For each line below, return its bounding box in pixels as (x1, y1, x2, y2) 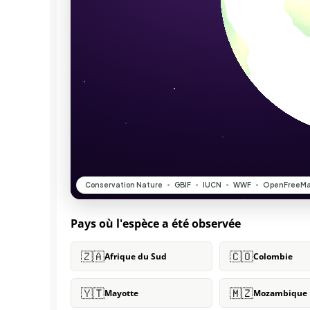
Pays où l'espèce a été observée (71, 216, 241, 231)
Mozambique (253, 287, 307, 299)
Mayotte (104, 287, 138, 299)
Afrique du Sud (104, 250, 167, 262)
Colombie (253, 250, 293, 262)
